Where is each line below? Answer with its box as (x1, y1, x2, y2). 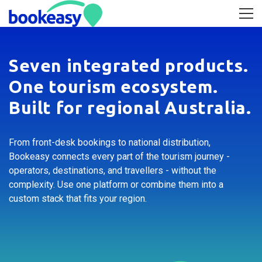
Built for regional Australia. (9, 97, 251, 118)
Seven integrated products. (9, 55, 249, 75)
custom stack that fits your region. (9, 192, 147, 204)
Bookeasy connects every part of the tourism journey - (9, 150, 230, 162)
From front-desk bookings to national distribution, (9, 136, 211, 148)
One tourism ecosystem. (9, 76, 218, 96)
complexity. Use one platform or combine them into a (9, 178, 223, 190)
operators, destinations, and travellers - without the (9, 164, 216, 176)
